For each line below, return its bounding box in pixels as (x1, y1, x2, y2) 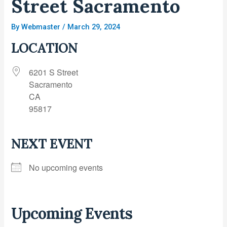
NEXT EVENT (11, 135, 93, 153)
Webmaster (21, 22, 63, 31)
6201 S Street (29, 66, 79, 79)
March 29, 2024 (67, 22, 121, 31)
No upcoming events (29, 162, 103, 174)
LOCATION (11, 40, 78, 57)
